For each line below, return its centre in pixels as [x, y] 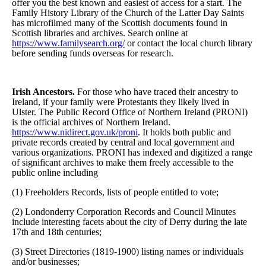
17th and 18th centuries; [57, 232]
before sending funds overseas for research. [93, 53]
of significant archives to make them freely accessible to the [123, 162]
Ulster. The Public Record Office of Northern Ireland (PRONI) [130, 112]
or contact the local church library [189, 43]
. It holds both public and [184, 132]
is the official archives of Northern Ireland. [91, 122]
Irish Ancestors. [43, 91]
